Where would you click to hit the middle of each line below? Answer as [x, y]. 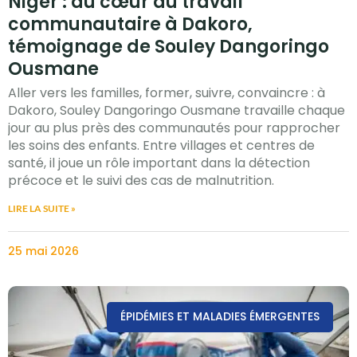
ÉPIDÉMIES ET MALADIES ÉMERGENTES [220, 317]
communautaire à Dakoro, [130, 24]
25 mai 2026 [43, 251]
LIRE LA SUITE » [42, 208]
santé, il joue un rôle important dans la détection [159, 163]
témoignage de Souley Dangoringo [169, 46]
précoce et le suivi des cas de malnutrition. [141, 180]
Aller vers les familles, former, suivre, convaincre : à [167, 92]
